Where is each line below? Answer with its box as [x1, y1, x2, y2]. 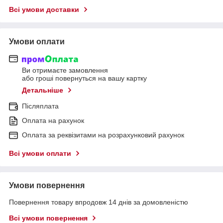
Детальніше [22, 86, 63, 95]
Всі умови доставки [9, 5, 79, 13]
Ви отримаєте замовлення [22, 66, 108, 75]
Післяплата [22, 102, 59, 111]
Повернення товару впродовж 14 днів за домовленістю [9, 198, 188, 207]
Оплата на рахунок [22, 116, 84, 125]
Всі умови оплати [9, 149, 71, 158]
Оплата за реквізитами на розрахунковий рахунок [22, 131, 184, 139]
